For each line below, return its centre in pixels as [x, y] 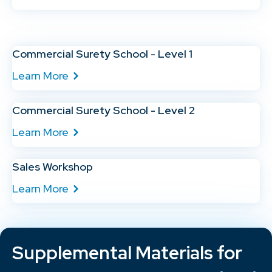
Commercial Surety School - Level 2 [104, 110]
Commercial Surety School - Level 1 [102, 53]
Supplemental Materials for [127, 252]
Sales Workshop [53, 166]
